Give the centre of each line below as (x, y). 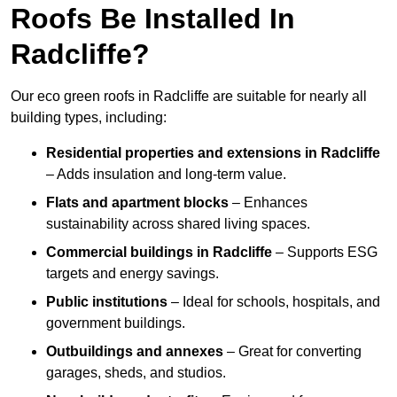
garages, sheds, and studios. (136, 373)
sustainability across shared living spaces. (178, 224)
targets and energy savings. (132, 274)
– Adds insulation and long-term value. (166, 175)
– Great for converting (292, 352)
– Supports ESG (327, 253)
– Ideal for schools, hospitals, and (274, 302)
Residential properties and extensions (174, 153)
